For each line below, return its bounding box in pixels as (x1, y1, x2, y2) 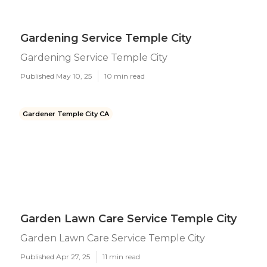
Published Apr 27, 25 (20, 252, 90, 261)
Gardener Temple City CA (23, 110, 109, 118)
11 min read (103, 252, 140, 261)
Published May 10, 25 (20, 72, 92, 80)
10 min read (104, 72, 145, 80)
